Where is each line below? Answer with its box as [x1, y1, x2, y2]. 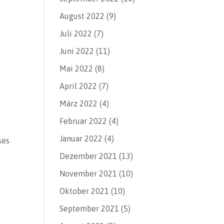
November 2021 [59, 169, 117, 178]
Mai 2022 [59, 64, 93, 73]
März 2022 [59, 99, 98, 108]
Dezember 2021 [59, 151, 117, 160]
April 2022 [59, 81, 97, 90]
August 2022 [59, 11, 105, 20]
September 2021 [59, 204, 119, 213]
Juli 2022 [59, 29, 92, 38]
